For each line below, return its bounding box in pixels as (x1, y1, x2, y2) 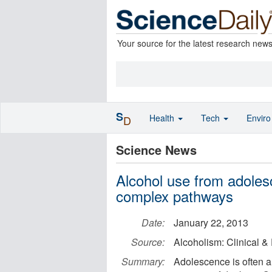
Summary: (121, 254, 165, 268)
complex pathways (116, 185, 233, 206)
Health (149, 112, 177, 124)
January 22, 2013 (174, 216, 248, 229)
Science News (116, 141, 197, 158)
